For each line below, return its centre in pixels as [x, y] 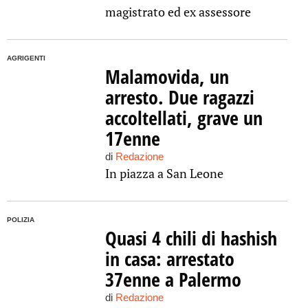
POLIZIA [21, 220]
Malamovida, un [167, 76]
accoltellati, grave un [184, 118]
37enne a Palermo [173, 279]
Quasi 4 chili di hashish [191, 238]
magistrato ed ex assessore [178, 12]
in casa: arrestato [169, 258]
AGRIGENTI [26, 58]
